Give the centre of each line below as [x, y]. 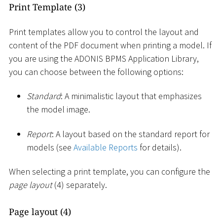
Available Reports [106, 147]
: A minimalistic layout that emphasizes [131, 96]
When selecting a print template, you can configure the [110, 172]
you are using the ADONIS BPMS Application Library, [104, 58]
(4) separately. [80, 185]
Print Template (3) [47, 7]
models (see [50, 147]
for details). [160, 147]
